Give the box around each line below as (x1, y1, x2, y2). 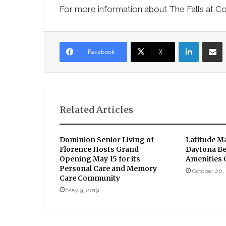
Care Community (60, 174, 120, 183)
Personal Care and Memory (60, 164, 157, 173)
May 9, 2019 (66, 187, 99, 194)
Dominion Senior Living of (60, 135, 154, 144)
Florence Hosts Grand (60, 145, 139, 154)
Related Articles (60, 104, 133, 116)
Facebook (88, 47, 115, 56)
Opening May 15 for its (60, 154, 140, 163)
